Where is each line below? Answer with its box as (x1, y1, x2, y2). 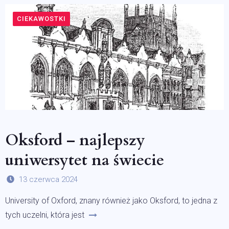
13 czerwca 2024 (19, 174, 78, 184)
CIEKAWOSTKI (17, 15, 66, 22)
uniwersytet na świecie (5, 150, 164, 171)
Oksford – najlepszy (5, 130, 145, 151)
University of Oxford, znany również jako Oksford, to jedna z (5, 196, 217, 206)
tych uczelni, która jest (5, 210, 84, 220)
